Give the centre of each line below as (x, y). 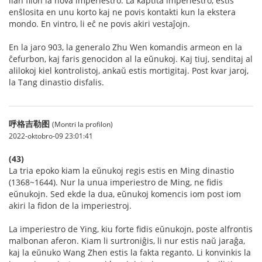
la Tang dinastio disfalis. (56, 82)
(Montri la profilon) (82, 124)
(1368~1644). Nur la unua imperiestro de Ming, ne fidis (116, 182)
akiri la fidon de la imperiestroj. (70, 205)
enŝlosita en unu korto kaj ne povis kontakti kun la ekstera (122, 12)
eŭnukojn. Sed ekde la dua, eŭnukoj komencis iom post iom (125, 194)
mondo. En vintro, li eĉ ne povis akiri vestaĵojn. (99, 23)
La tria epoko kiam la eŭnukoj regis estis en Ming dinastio (121, 170)
